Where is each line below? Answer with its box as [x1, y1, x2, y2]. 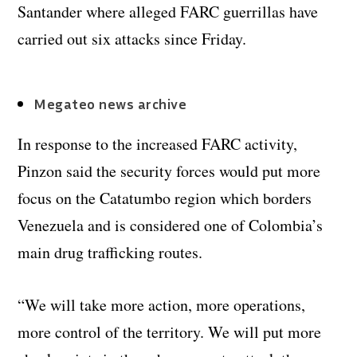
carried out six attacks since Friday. [18, 27, 247, 49]
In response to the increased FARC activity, [18, 132, 298, 155]
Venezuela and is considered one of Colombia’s [18, 214, 324, 236]
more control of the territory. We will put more [18, 320, 322, 343]
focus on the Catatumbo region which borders [18, 186, 312, 209]
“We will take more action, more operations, [18, 293, 306, 316]
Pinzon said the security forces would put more [18, 159, 321, 182]
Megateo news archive [33, 94, 187, 112]
